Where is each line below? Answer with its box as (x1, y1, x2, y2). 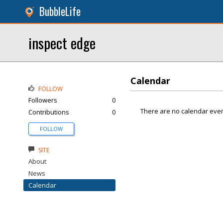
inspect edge (28, 32, 96, 53)
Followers (28, 96, 57, 105)
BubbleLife (39, 3, 81, 19)
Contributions (28, 108, 69, 116)
